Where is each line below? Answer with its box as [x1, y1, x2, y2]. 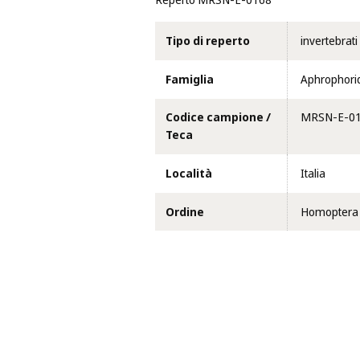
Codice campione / [165, 108, 271, 127]
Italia [300, 165, 325, 183]
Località [165, 165, 212, 183]
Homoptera [300, 202, 358, 221]
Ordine [165, 202, 204, 221]
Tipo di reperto [165, 32, 250, 51]
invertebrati [300, 32, 358, 51]
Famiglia [165, 70, 214, 88]
